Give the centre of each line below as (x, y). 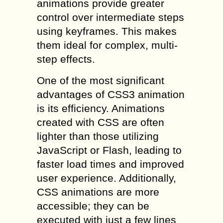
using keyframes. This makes (107, 31)
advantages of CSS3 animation (111, 95)
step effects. (66, 59)
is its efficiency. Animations (101, 109)
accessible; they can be (93, 206)
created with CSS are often (101, 122)
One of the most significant (101, 81)
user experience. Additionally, (107, 178)
